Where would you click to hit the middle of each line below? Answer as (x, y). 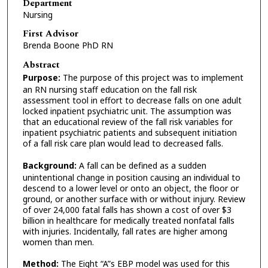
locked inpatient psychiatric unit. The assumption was (127, 111)
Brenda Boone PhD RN (68, 45)
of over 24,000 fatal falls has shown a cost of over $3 (127, 209)
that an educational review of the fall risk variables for (127, 122)
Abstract (41, 65)
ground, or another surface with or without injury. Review (134, 199)
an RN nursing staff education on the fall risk (109, 90)
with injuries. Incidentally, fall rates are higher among (125, 231)
